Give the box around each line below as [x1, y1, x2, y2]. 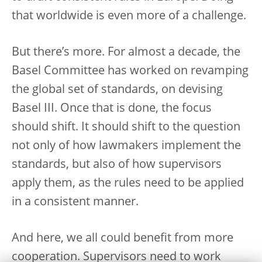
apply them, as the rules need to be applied [12, 177, 244, 189]
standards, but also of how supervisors [12, 158, 222, 171]
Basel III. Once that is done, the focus [12, 102, 212, 115]
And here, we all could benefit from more [12, 232, 233, 244]
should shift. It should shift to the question [12, 121, 240, 133]
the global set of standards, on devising [12, 84, 223, 96]
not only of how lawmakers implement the [12, 140, 241, 152]
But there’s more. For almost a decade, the [12, 46, 240, 58]
